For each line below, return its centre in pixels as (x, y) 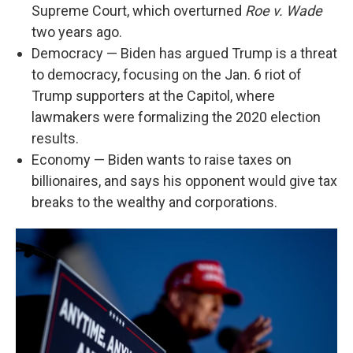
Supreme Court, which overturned (138, 11)
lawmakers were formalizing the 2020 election (176, 117)
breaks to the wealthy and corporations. (154, 202)
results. (55, 138)
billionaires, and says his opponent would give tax (184, 181)
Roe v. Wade (284, 11)
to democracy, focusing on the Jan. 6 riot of (167, 74)
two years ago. (77, 32)
